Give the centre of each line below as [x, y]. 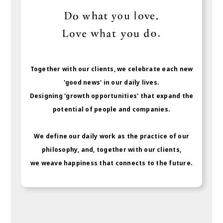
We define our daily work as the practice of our [111, 136]
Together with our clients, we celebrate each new [111, 69]
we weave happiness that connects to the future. [111, 163]
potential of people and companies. [111, 110]
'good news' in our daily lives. [111, 83]
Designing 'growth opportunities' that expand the [111, 96]
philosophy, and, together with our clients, [111, 150]
